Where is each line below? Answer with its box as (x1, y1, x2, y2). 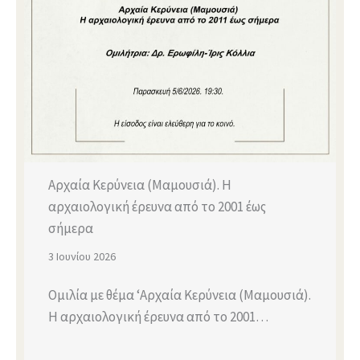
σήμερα (48, 219, 93, 237)
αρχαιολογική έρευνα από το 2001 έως (48, 197, 266, 215)
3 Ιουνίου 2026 (48, 248, 116, 264)
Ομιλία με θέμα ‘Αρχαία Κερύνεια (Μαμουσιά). (48, 285, 311, 304)
